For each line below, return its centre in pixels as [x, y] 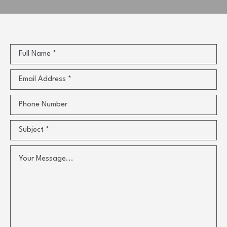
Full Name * [37, 54]
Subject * [34, 130]
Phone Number [43, 105]
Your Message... [46, 159]
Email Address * [45, 79]
